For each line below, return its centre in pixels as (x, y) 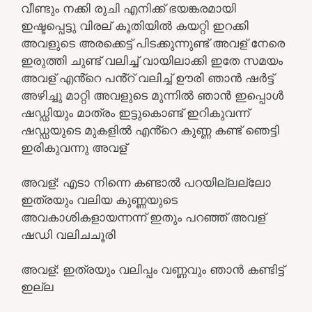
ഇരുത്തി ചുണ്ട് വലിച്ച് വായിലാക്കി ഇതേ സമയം (152, 60)
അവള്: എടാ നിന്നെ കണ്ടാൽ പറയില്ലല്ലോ (146, 182)
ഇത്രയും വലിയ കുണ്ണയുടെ (99, 200)
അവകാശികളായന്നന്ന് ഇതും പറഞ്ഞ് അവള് (143, 217)
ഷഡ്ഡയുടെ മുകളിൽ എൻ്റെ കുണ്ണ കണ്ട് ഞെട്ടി (150, 130)
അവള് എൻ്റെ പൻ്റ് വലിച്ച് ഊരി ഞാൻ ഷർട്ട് (147, 78)
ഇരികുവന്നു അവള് (74, 147)
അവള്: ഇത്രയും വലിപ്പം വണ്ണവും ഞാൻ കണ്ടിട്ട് (153, 269)
